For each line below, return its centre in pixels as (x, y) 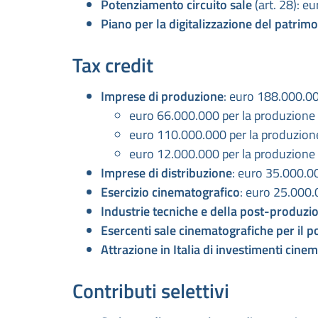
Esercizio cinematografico (170, 192)
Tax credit (113, 65)
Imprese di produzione (162, 97)
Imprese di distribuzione (166, 173)
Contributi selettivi (151, 291)
